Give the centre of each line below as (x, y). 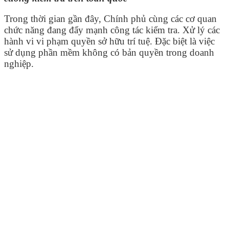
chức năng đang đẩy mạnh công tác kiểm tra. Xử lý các (112, 30)
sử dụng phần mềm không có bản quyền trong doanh (109, 53)
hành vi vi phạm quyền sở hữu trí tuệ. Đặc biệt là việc (109, 41)
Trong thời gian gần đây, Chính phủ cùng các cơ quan (110, 19)
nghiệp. (19, 64)
